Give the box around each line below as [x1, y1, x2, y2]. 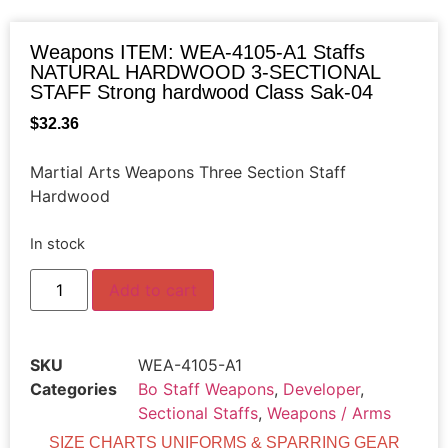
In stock [30, 234, 85, 253]
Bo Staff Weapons [138, 379, 274, 400]
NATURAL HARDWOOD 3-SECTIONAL [30, 61, 380, 83]
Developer [283, 379, 360, 400]
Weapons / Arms [267, 403, 391, 424]
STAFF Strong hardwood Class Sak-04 [30, 81, 373, 103]
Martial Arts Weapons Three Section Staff [30, 162, 346, 183]
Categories [30, 379, 117, 400]
